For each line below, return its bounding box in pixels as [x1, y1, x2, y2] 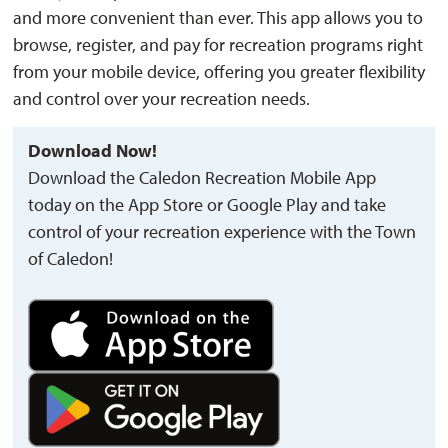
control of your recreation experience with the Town [28, 220, 417, 244]
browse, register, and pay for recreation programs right [13, 33, 424, 57]
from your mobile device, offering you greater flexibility [13, 60, 426, 84]
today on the [28, 193, 129, 217]
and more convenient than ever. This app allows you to [13, 6, 424, 30]
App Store [128, 193, 204, 217]
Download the [28, 166, 140, 190]
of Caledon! [28, 247, 114, 271]
